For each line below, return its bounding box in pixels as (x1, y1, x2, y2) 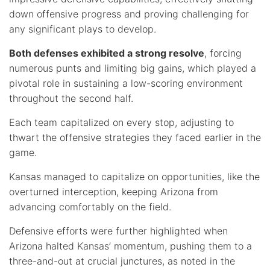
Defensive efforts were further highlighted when (9, 224, 228, 237)
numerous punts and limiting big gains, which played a (9, 61, 256, 74)
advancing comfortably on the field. (9, 200, 171, 213)
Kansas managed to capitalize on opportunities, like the (9, 170, 260, 183)
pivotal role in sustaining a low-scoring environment (9, 77, 243, 89)
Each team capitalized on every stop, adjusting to (9, 116, 234, 128)
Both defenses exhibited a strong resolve (9, 46, 204, 59)
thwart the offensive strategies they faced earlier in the (9, 131, 261, 143)
